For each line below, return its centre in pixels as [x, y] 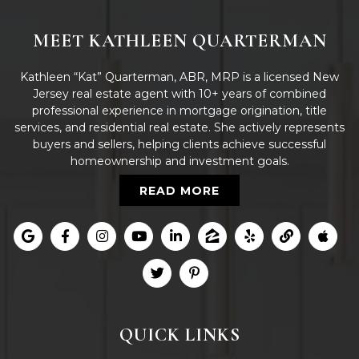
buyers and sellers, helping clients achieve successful [179, 144]
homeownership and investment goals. [179, 161]
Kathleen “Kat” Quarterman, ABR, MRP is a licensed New [179, 77]
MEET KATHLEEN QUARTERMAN [179, 40]
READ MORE [179, 190]
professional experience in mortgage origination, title [179, 110]
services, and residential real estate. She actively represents [179, 127]
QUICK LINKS [179, 335]
